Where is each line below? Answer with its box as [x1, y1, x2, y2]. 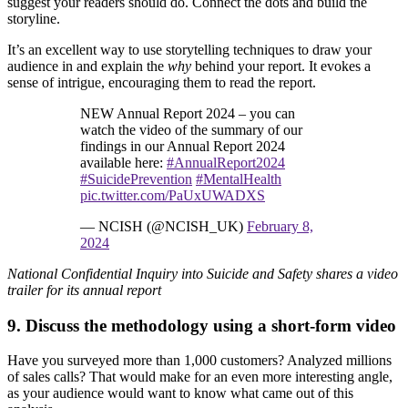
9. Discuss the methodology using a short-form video [7, 315, 396, 335]
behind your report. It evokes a [195, 57, 371, 74]
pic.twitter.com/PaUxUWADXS [80, 187, 265, 203]
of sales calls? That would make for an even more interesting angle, [7, 369, 393, 385]
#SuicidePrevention [80, 170, 192, 187]
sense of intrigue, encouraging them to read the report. [7, 74, 316, 90]
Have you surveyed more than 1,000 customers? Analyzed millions [7, 352, 392, 369]
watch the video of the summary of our [80, 121, 302, 138]
